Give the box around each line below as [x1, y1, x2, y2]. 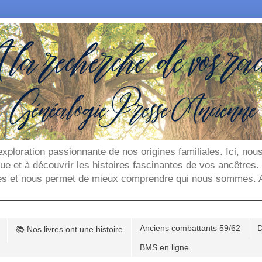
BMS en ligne [140, 242, 189, 252]
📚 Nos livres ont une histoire [16, 224, 123, 234]
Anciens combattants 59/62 [140, 223, 240, 233]
